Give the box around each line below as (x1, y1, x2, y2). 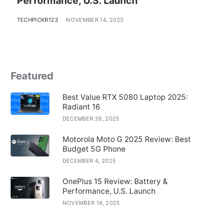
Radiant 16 (62, 102, 100, 112)
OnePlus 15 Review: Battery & (62, 176, 168, 186)
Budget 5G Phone (62, 144, 125, 154)
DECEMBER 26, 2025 (62, 115, 120, 123)
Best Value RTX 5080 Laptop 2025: (62, 93, 188, 102)
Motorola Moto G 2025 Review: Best (62, 135, 191, 144)
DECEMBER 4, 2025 (62, 157, 116, 165)
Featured (10, 69, 53, 82)
